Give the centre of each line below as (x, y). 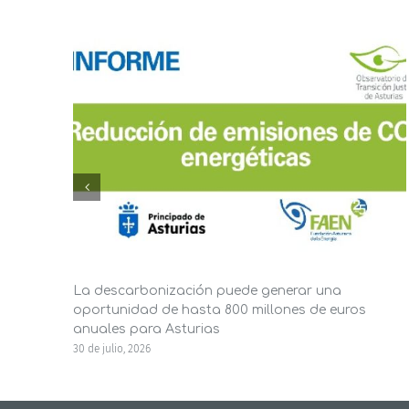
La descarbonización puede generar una (207, 290)
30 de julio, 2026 (112, 348)
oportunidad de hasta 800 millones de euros (220, 309)
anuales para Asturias (147, 329)
